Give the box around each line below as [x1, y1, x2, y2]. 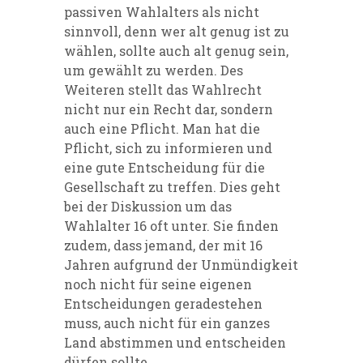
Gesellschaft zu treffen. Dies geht [64, 178, 280, 196]
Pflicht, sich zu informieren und [64, 139, 272, 157]
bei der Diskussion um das [64, 198, 232, 216]
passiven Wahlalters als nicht [64, 3, 259, 21]
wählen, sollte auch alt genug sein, [64, 42, 288, 60]
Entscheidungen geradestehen [64, 295, 263, 313]
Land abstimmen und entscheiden [64, 334, 286, 352]
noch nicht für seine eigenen [64, 275, 252, 293]
